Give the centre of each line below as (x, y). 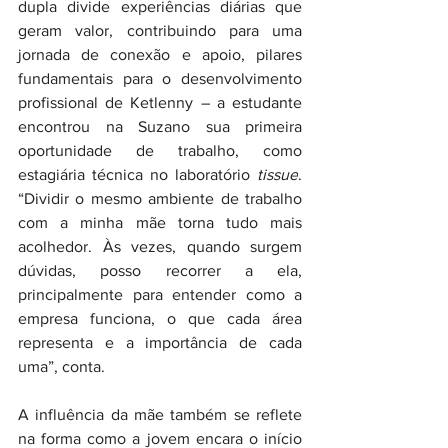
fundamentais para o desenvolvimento (160, 79)
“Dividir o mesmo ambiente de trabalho (160, 199)
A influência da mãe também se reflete (160, 415)
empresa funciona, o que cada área (160, 319)
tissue (277, 175)
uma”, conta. (61, 367)
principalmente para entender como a (160, 295)
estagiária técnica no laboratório (137, 175)
